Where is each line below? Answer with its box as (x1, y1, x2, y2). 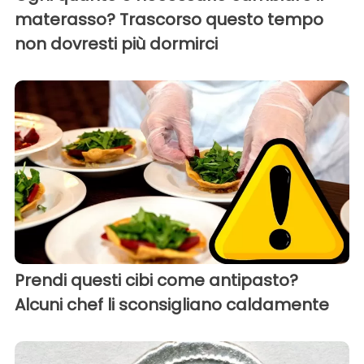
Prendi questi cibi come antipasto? (15, 269, 298, 292)
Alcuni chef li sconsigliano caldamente (15, 293, 329, 317)
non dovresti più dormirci (15, 32, 218, 56)
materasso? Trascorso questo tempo (15, 8, 323, 32)
